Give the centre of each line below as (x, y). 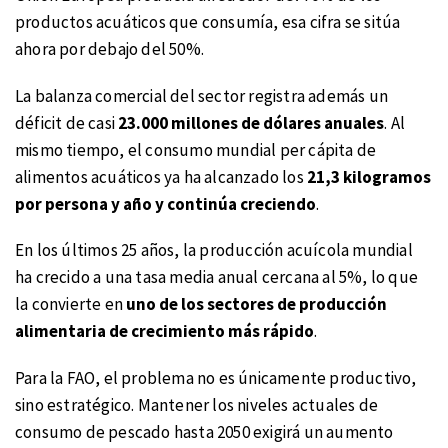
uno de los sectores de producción (255, 304)
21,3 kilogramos (367, 176)
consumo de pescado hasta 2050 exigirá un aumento (204, 431)
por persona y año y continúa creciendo (165, 203)
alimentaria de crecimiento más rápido (164, 331)
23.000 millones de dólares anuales (251, 122)
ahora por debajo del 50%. (109, 49)
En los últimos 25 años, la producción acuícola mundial (214, 250)
